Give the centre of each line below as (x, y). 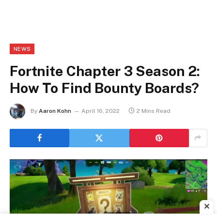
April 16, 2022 (101, 111)
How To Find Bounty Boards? (105, 88)
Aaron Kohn (55, 111)
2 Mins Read (154, 111)
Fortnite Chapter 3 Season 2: (105, 71)
